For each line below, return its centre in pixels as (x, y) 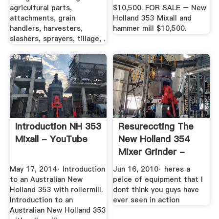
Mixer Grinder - (152, 152)
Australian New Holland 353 (58, 210)
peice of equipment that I (158, 179)
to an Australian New (46, 179)
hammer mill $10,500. (150, 29)
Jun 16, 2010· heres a (152, 169)
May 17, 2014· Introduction (57, 169)
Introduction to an (41, 200)
